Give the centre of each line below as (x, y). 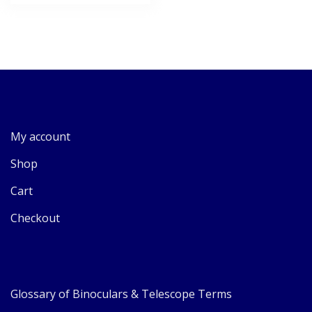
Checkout (35, 218)
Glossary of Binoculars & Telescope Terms (121, 294)
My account (40, 136)
